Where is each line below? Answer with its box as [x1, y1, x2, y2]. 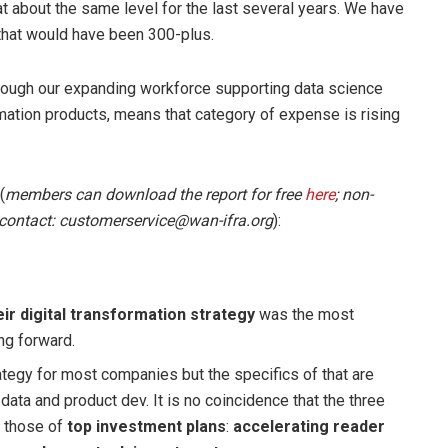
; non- [335, 184, 373, 204]
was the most [255, 304, 355, 324]
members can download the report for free [5, 184, 301, 204]
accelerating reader [233, 416, 386, 436]
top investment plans [67, 416, 227, 436]
